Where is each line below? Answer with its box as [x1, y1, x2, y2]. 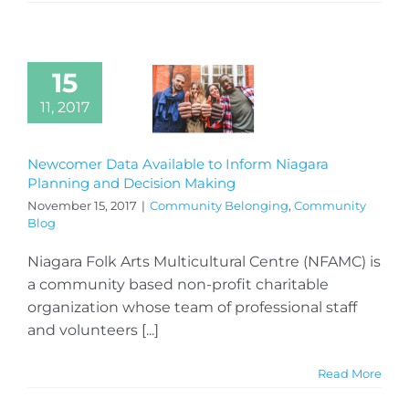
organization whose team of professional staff [27, 298, 357, 316]
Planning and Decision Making [27, 173, 236, 192]
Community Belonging [150, 197, 288, 213]
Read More [318, 365, 382, 381]
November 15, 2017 [27, 197, 137, 213]
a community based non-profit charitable [27, 275, 329, 293]
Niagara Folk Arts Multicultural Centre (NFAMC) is [27, 252, 381, 270]
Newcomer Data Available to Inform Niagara [27, 154, 329, 173]
